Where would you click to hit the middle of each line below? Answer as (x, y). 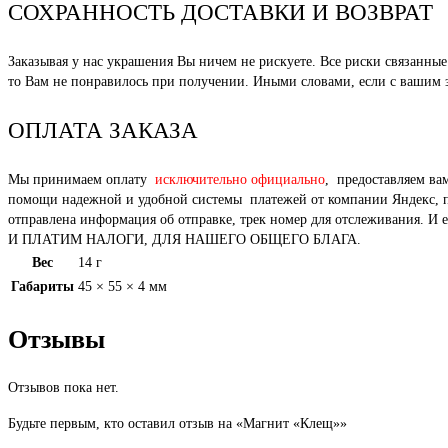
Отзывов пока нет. (63, 388)
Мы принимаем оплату (81, 180)
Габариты (42, 287)
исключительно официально (240, 180)
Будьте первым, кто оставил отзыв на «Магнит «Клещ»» (177, 424)
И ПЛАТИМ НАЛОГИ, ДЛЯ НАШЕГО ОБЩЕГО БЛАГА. (184, 240)
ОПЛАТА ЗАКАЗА (103, 131)
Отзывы (56, 339)
